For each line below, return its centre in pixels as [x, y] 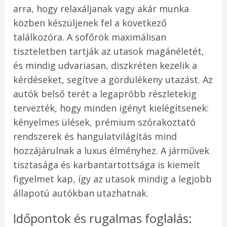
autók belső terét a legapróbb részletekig [105, 94]
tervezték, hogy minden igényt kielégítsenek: [111, 108]
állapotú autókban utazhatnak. [81, 193]
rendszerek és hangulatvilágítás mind [95, 137]
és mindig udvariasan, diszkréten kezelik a [105, 66]
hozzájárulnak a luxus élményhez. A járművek [111, 151]
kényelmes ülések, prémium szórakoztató [104, 122]
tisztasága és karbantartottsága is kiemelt [107, 165]
